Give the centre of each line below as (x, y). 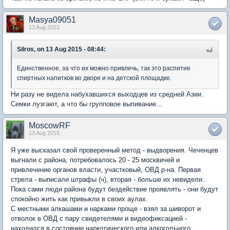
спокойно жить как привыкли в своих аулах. (79, 199)
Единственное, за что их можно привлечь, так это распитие (104, 68)
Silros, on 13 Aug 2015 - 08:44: (61, 49)
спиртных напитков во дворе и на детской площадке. (95, 78)
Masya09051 (52, 20)
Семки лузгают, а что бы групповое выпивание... (87, 104)
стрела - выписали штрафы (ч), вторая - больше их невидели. (108, 179)
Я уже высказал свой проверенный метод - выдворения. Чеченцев (114, 150)
